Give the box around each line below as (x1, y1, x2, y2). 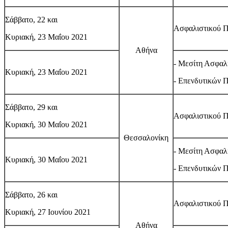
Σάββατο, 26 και (5, 190, 58, 199)
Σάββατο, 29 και (5, 102, 58, 111)
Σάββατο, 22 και (5, 15, 58, 24)
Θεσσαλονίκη (124, 133, 168, 142)
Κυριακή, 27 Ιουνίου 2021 (5, 207, 91, 216)
